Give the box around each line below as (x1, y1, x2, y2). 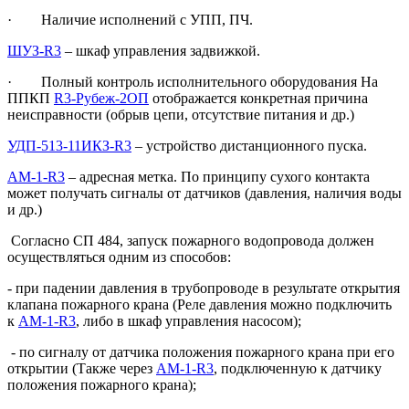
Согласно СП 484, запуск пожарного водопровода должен (7, 232, 374, 248)
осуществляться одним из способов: (7, 248, 231, 265)
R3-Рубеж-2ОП (54, 89, 149, 106)
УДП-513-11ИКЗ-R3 (7, 137, 131, 153)
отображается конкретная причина (149, 89, 368, 106)
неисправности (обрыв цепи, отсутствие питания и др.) (7, 106, 354, 122)
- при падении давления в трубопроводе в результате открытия (7, 279, 400, 296)
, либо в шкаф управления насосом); (76, 312, 301, 329)
